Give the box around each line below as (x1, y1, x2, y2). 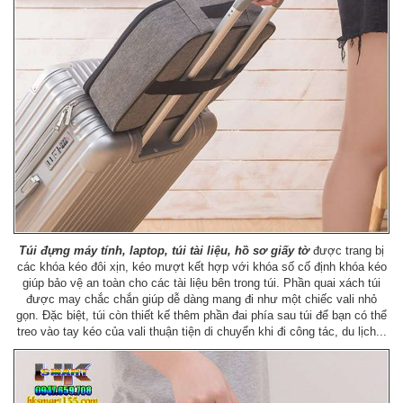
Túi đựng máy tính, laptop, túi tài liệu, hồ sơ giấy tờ (19, 243, 309, 257)
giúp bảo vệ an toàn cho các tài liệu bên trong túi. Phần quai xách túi (22, 275, 381, 290)
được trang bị (309, 243, 384, 257)
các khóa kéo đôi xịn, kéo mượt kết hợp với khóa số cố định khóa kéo (16, 259, 387, 273)
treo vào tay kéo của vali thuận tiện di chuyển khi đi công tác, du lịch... (16, 324, 387, 338)
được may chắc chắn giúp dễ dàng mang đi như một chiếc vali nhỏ (26, 291, 377, 306)
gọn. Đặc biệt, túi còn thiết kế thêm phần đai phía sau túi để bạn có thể (16, 308, 387, 322)
